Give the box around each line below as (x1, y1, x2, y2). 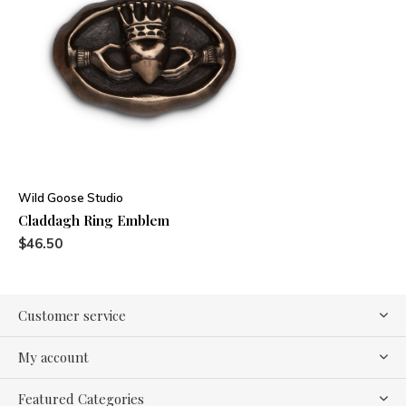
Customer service (18, 306, 126, 325)
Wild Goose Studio (18, 190, 123, 206)
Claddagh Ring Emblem (18, 211, 169, 230)
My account (18, 348, 89, 367)
